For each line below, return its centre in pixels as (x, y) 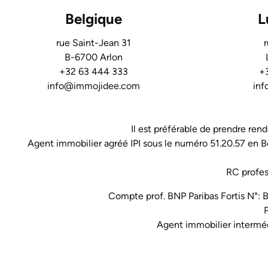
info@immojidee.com (93, 86)
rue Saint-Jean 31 (93, 43)
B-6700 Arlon (93, 57)
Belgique (93, 19)
